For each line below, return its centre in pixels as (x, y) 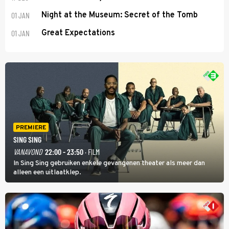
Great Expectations (78, 33)
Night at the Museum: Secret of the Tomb (120, 15)
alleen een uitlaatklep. (47, 172)
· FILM (91, 151)
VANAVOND (28, 151)
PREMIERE (31, 128)
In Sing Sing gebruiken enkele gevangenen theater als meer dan (109, 163)
